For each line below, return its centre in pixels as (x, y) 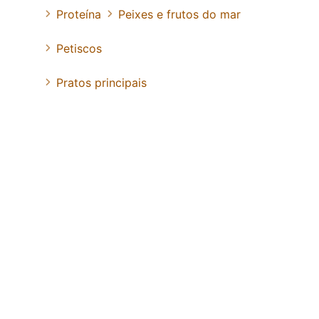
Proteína (79, 14)
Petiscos (79, 48)
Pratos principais (101, 82)
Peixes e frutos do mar (179, 14)
